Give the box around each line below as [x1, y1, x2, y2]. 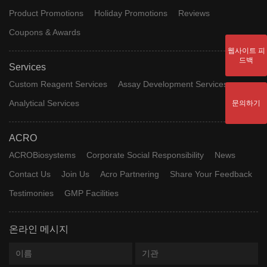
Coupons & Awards [9, 27, 80, 37]
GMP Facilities [64, 188, 119, 198]
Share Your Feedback [169, 169, 252, 179]
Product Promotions [9, 8, 83, 18]
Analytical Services [9, 98, 79, 108]
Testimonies [9, 188, 54, 198]
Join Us [61, 169, 89, 179]
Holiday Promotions [94, 8, 167, 18]
